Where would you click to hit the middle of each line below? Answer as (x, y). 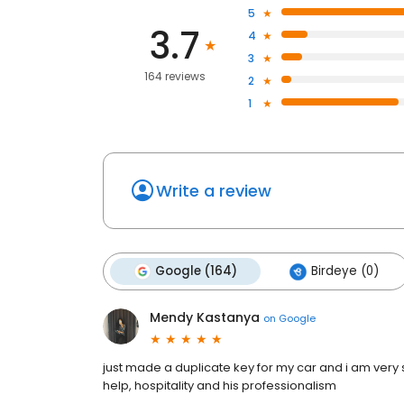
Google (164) (196, 271)
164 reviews (175, 77)
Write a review (214, 191)
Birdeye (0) (345, 271)
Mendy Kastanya (205, 318)
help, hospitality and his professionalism (220, 386)
